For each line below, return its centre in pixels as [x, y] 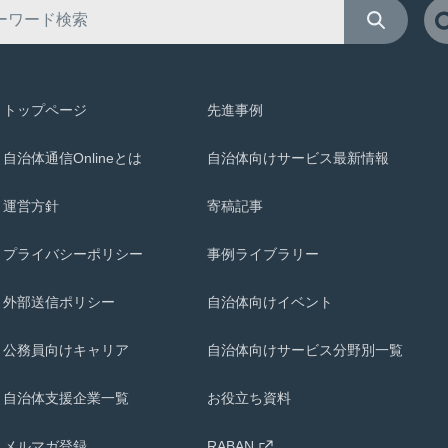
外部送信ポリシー [59, 302]
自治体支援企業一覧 [66, 398]
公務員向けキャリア [66, 350]
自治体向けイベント [270, 302]
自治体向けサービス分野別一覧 [305, 350]
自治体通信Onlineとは [72, 158]
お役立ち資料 [249, 398]
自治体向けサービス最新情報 [298, 158]
